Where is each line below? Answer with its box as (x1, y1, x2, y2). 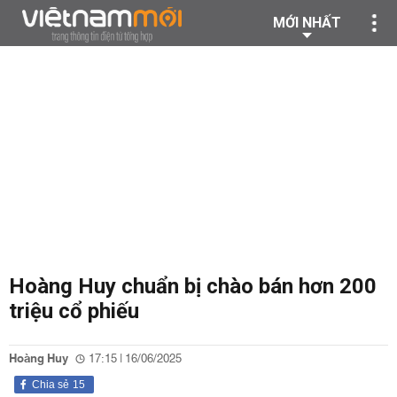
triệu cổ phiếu (9, 299, 139, 323)
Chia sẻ (32, 378, 69, 391)
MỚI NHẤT (273, 14, 341, 31)
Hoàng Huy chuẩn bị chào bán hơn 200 (9, 274, 377, 299)
